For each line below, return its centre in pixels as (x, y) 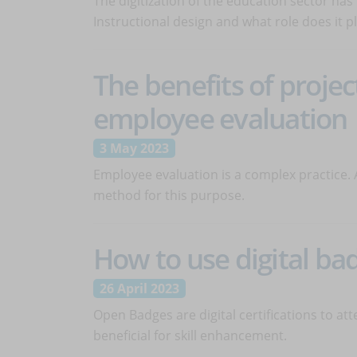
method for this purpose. (169, 195)
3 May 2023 (134, 148)
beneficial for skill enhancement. (190, 335)
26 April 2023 (139, 288)
